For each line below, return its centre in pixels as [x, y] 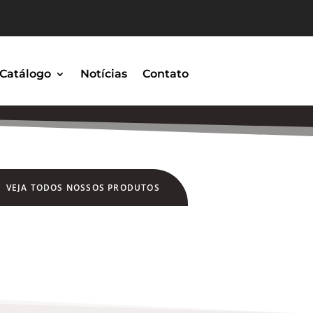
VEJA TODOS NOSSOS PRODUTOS [83, 188]
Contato [165, 74]
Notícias [103, 74]
